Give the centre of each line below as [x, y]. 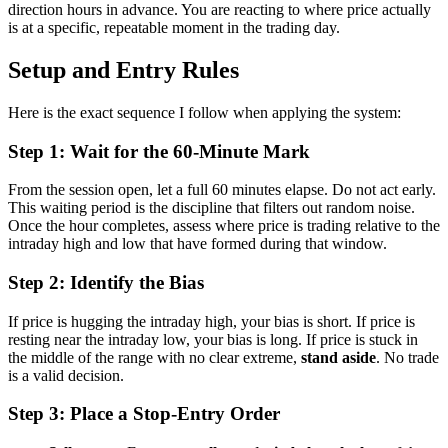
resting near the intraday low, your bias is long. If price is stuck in [213, 339]
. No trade [407, 357]
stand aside [338, 357]
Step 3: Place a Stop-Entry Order [144, 414]
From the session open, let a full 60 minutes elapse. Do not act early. [222, 190]
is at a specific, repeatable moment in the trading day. [174, 28]
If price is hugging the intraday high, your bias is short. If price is [211, 321]
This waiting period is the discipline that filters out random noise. [211, 208]
